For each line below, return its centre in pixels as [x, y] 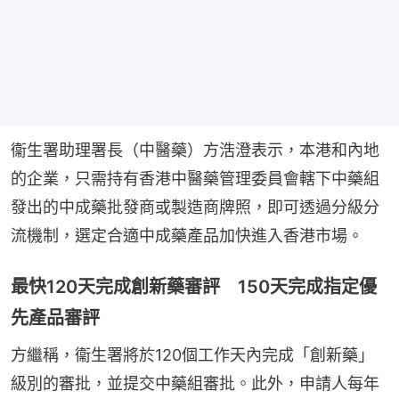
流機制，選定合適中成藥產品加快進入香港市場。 [187, 235]
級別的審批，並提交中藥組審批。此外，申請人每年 [195, 383]
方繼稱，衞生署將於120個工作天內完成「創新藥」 [192, 354]
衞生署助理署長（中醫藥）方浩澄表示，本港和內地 [195, 150]
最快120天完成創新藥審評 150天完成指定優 [194, 286]
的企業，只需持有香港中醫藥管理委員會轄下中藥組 [195, 178]
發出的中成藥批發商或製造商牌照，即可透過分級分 [195, 207]
